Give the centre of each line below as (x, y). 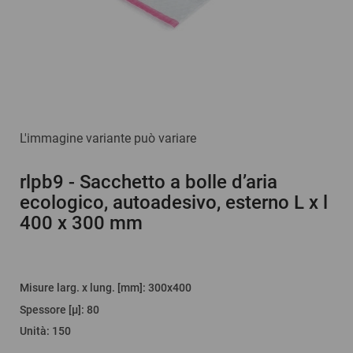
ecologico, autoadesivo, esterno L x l (174, 203)
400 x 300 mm (81, 223)
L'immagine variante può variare (108, 138)
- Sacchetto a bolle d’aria (173, 182)
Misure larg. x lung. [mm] (81, 288)
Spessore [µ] (50, 309)
